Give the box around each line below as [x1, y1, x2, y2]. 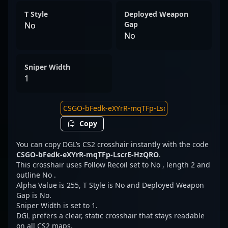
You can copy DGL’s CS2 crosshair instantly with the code [16, 139, 209, 149]
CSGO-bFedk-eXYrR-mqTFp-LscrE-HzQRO [16, 150, 159, 159]
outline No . [16, 170, 56, 180]
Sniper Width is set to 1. [16, 201, 98, 210]
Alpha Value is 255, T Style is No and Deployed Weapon [16, 180, 204, 190]
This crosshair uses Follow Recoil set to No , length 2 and [16, 160, 210, 169]
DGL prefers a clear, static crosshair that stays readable [16, 211, 205, 220]
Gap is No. [16, 190, 51, 200]
